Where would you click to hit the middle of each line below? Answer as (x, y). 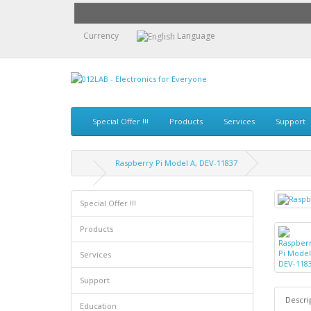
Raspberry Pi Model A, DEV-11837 (176, 163)
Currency (101, 35)
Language (196, 35)
